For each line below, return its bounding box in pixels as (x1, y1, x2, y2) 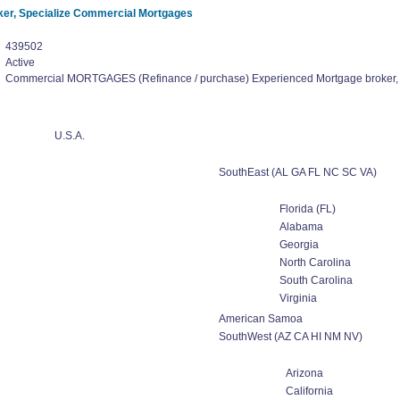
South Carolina (279, 274, 353, 287)
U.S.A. (54, 129, 85, 142)
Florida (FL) (279, 203, 336, 215)
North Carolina (279, 256, 351, 269)
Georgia (279, 238, 319, 251)
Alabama (279, 221, 323, 233)
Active (5, 56, 35, 69)
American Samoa (218, 312, 303, 325)
